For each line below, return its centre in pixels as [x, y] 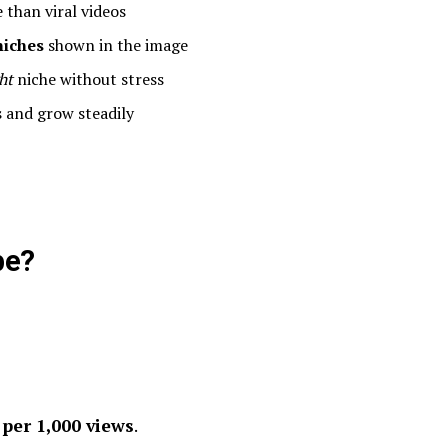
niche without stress [88, 79]
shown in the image [116, 45]
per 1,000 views [68, 425]
